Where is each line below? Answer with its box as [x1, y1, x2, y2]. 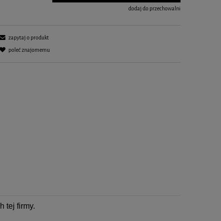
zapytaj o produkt [8, 34, 49, 42]
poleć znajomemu [8, 46, 50, 54]
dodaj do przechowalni [128, 5, 181, 13]
